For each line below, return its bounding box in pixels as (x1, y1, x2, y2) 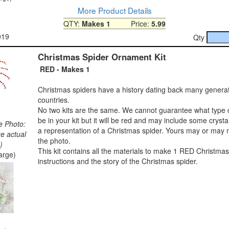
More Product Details (77, 4, 152, 16)
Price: (110, 18, 151, 29)
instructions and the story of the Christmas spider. (38, 155, 198, 166)
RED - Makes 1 (38, 63, 90, 74)
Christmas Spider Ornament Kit (38, 50, 166, 63)
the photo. (38, 135, 71, 146)
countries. (38, 94, 70, 105)
